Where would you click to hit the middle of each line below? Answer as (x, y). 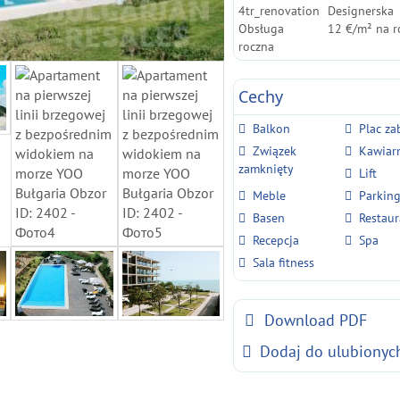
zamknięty (267, 169)
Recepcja (276, 240)
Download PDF (316, 320)
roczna (257, 46)
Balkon (272, 129)
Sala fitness (284, 262)
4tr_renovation (279, 11)
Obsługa (262, 29)
